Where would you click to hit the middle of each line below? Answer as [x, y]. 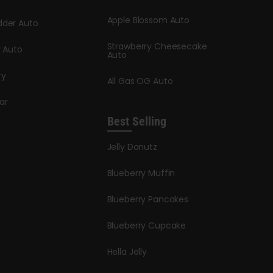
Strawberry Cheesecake [157, 46]
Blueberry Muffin [141, 173]
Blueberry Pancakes [147, 199]
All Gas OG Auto [140, 81]
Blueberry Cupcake [147, 225]
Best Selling [136, 121]
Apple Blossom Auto [148, 20]
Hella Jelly [127, 251]
